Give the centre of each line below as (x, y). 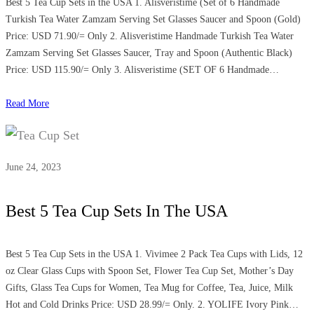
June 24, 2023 (33, 167)
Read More (27, 103)
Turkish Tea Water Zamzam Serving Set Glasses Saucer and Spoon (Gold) (153, 19)
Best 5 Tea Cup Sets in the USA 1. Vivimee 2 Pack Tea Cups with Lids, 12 (154, 254)
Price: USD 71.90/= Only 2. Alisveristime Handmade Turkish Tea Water (150, 36)
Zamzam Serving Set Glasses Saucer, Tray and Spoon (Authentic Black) (149, 53)
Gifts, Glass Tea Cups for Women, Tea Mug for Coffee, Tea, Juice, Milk (149, 287)
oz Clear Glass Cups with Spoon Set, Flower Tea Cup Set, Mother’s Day (150, 271)
